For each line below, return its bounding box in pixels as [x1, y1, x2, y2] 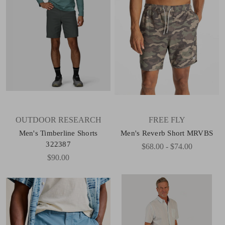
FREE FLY [148, 115, 185, 124]
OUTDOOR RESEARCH [15, 115, 101, 124]
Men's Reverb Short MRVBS [121, 129, 213, 137]
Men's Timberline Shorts [19, 129, 98, 137]
